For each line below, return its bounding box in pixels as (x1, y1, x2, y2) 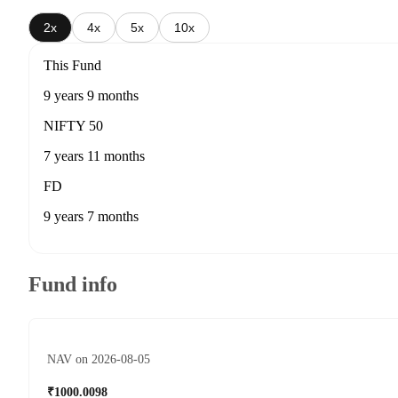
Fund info (28, 273, 117, 297)
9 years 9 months (44, 88, 139, 104)
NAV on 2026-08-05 (47, 353, 150, 367)
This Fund (44, 58, 101, 74)
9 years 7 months (44, 209, 139, 225)
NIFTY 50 (44, 118, 103, 134)
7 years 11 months (44, 148, 145, 164)
